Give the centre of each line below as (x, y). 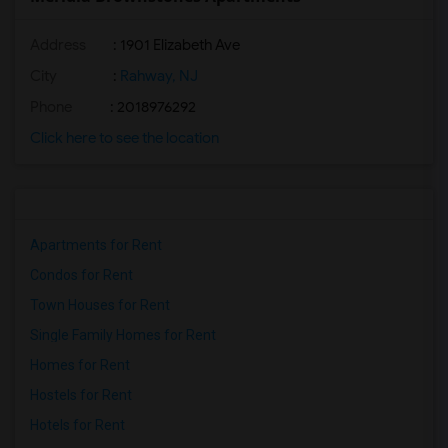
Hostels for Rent (81, 395)
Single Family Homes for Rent (123, 335)
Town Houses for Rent (100, 305)
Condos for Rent (81, 275)
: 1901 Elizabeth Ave (175, 45)
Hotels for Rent (77, 425)
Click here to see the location (124, 138)
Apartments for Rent (96, 245)
